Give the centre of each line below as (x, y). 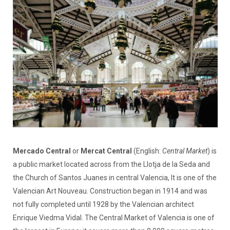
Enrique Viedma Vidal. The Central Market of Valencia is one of (113, 218)
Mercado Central (42, 151)
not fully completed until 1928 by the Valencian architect (103, 205)
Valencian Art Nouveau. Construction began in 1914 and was (110, 191)
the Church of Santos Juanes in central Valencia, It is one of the (114, 178)
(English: (147, 151)
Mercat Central (106, 151)
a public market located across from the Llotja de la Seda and (111, 165)
